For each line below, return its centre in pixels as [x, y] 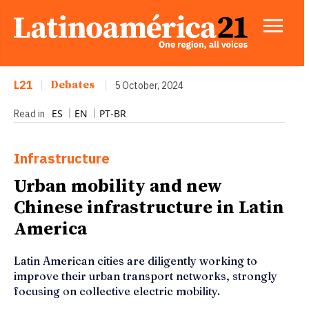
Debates [72, 85]
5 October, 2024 [149, 86]
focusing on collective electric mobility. [117, 291]
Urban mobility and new [118, 186]
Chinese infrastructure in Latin [149, 208]
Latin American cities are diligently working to [136, 260]
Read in [29, 113]
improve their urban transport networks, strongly [146, 276]
